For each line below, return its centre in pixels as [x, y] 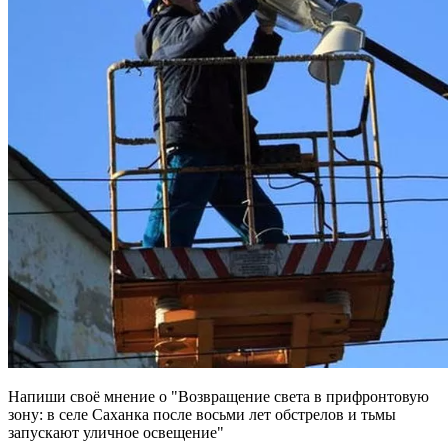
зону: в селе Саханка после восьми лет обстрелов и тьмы [202, 414]
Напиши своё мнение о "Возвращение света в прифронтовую [218, 396]
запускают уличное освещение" [116, 432]
